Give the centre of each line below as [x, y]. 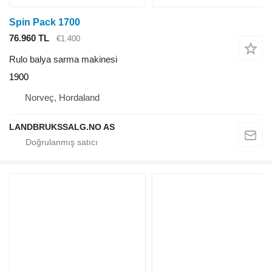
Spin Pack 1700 [45, 22]
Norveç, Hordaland [62, 97]
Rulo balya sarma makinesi [63, 59]
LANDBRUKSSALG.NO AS [62, 127]
